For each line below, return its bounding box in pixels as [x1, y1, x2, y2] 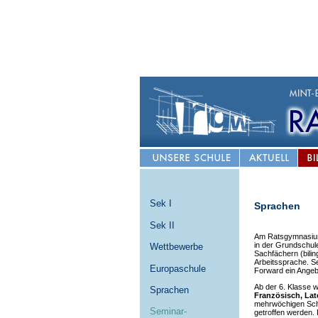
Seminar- [150, 306, 187, 317]
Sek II [150, 220, 175, 231]
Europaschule [150, 263, 206, 274]
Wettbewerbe [150, 241, 203, 252]
